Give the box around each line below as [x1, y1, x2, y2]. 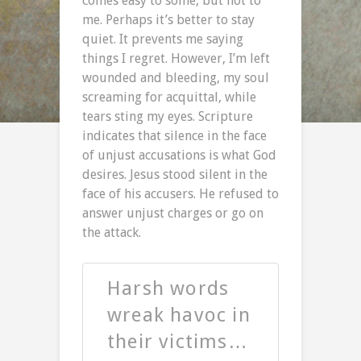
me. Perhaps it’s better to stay [82, 12, 255, 28]
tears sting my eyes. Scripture [82, 109, 253, 125]
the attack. [82, 225, 141, 241]
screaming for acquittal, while [82, 89, 256, 106]
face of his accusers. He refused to [82, 186, 279, 202]
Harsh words [107, 277, 230, 301]
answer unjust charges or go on [82, 205, 263, 222]
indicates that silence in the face [82, 128, 267, 144]
